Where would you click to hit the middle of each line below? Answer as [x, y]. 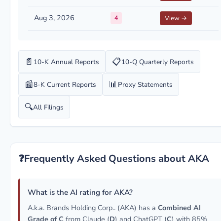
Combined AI [179, 208]
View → [176, 18]
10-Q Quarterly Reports [158, 62]
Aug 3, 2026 [54, 18]
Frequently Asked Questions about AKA [117, 159]
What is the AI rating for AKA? [80, 192]
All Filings [48, 107]
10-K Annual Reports [66, 62]
